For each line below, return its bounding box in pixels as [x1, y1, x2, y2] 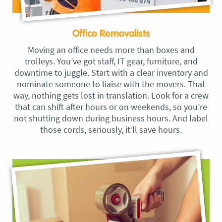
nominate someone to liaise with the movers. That [17, 78, 205, 90]
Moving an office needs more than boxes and [27, 44, 195, 56]
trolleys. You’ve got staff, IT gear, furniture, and [24, 55, 198, 67]
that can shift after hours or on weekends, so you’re [15, 101, 207, 113]
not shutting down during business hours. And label [14, 112, 208, 124]
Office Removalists [72, 29, 150, 39]
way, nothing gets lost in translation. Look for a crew [13, 90, 209, 102]
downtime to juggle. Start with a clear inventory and [14, 67, 208, 79]
